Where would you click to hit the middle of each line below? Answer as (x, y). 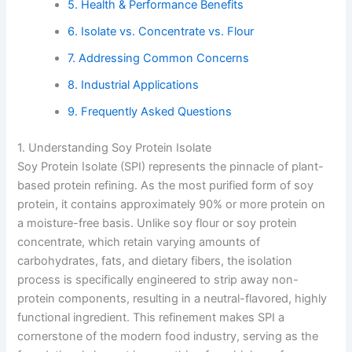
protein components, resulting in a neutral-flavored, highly (172, 298)
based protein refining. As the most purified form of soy (166, 185)
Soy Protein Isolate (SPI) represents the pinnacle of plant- (171, 166)
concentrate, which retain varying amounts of (139, 242)
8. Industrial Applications (134, 84)
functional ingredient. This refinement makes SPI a (151, 317)
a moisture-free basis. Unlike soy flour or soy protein (158, 223)
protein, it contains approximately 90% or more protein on (172, 204)
